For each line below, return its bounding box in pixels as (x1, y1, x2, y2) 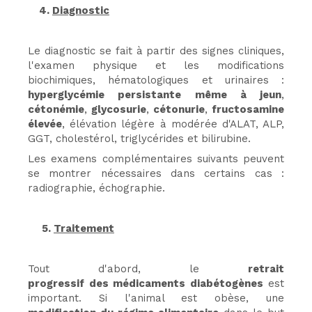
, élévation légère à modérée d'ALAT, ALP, (62, 117, 284, 130)
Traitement (54, 221, 114, 235)
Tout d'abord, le (28, 262, 248, 275)
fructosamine (212, 102, 284, 116)
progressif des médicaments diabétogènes (28, 276, 263, 290)
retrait (248, 262, 284, 275)
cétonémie (28, 102, 84, 116)
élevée (28, 117, 62, 130)
